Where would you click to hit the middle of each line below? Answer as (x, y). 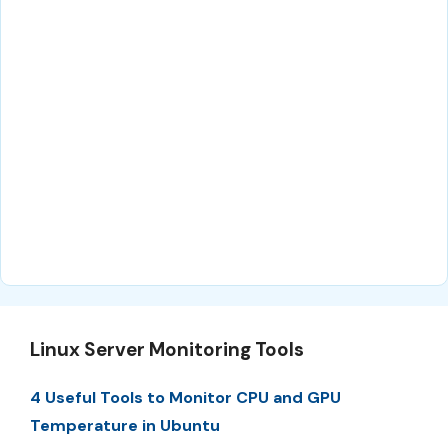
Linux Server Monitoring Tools (167, 349)
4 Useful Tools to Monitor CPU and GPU (185, 397)
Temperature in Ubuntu (125, 425)
